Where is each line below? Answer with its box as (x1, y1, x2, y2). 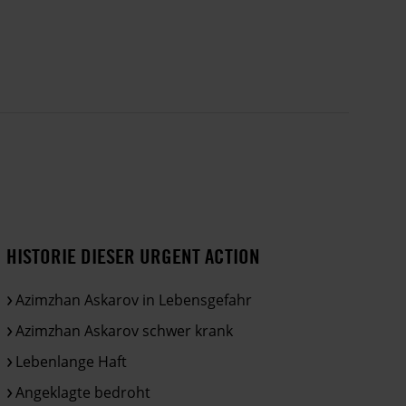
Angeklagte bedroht (15, 382, 151, 403)
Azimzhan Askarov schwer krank (15, 321, 234, 342)
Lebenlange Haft (15, 352, 128, 372)
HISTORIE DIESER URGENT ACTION (6, 243, 261, 270)
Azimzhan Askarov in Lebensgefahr (15, 290, 253, 311)
